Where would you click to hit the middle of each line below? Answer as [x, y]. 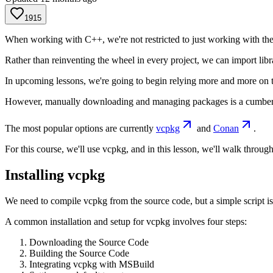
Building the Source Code [79, 253]
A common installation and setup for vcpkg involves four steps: [126, 221]
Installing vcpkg [55, 175]
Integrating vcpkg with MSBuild [92, 264]
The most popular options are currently [80, 128]
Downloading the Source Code [89, 242]
